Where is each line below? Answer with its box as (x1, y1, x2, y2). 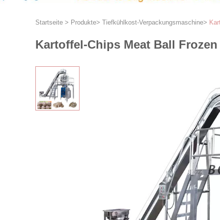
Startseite (35, 19, 63, 26)
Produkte (71, 19, 96, 26)
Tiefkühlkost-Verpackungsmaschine (102, 19, 203, 26)
